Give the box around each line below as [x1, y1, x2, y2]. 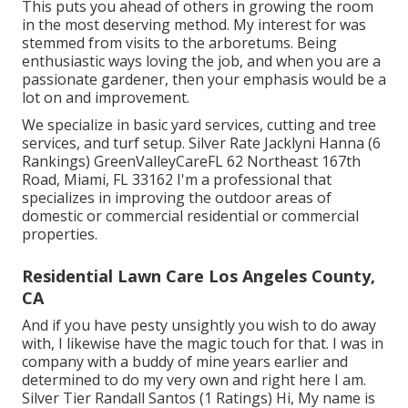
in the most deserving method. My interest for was [22, 14, 366, 35]
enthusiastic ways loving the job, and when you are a [22, 50, 381, 71]
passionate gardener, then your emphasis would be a [22, 68, 386, 89]
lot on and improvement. [22, 87, 189, 107]
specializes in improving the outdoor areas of [22, 187, 331, 208]
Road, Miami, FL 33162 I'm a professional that [22, 168, 331, 189]
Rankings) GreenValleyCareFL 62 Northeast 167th [22, 150, 361, 171]
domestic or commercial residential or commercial [22, 205, 359, 226]
